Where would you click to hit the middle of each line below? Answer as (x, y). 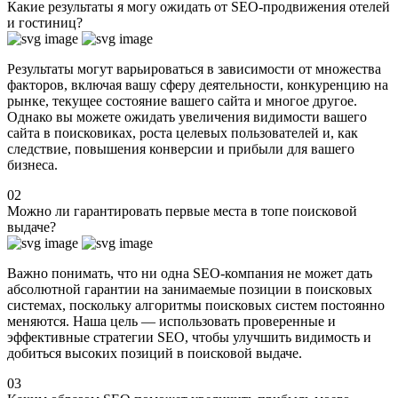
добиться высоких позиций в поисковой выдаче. (155, 353)
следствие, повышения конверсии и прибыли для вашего (181, 148)
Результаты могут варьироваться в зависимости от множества (194, 68)
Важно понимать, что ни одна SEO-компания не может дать (190, 273)
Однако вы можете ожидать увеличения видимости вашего (187, 116)
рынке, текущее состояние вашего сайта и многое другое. (182, 100)
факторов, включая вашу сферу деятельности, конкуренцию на (198, 84)
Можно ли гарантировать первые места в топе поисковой (182, 211)
